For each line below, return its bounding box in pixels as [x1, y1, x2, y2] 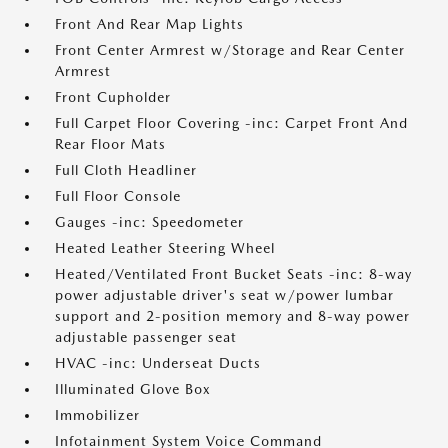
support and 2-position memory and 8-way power [55, 308, 410, 324]
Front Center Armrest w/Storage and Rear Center [55, 42, 405, 58]
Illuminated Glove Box [55, 381, 211, 397]
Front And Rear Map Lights [55, 16, 244, 32]
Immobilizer [55, 407, 140, 423]
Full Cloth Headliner [55, 162, 197, 178]
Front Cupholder [55, 89, 171, 105]
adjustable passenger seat [55, 329, 237, 345]
